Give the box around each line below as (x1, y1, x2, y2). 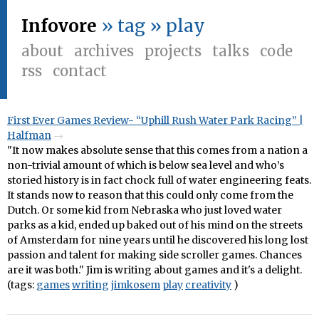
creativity (185, 278, 231, 291)
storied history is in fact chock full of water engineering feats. (7, 174, 311, 187)
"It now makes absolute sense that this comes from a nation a (7, 144, 308, 157)
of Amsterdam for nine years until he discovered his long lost (7, 234, 308, 246)
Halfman (7, 129, 51, 142)
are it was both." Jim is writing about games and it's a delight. (7, 263, 302, 276)
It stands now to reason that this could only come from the (7, 189, 293, 202)
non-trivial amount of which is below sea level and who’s (7, 159, 284, 172)
